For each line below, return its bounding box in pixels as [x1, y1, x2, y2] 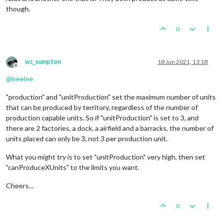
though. [6, 4, 30, 13]
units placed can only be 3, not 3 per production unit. [6, 134, 167, 143]
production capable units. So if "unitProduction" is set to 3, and [6, 113, 199, 122]
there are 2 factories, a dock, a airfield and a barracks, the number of [6, 123, 214, 132]
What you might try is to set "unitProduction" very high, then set [6, 152, 205, 161]
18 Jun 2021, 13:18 [158, 57, 208, 65]
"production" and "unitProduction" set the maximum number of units [6, 92, 216, 101]
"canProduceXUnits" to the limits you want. [6, 163, 139, 171]
